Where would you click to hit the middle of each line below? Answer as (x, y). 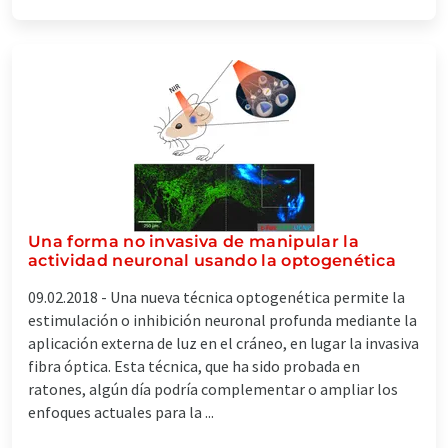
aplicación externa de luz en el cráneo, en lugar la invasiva (223, 342)
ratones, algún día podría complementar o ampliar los (213, 388)
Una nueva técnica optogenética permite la (257, 296)
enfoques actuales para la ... (121, 411)
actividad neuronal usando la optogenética (212, 260)
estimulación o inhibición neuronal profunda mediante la (222, 319)
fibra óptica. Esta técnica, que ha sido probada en (194, 365)
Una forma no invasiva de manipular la (193, 241)
